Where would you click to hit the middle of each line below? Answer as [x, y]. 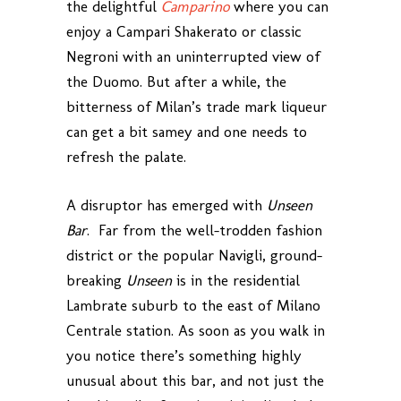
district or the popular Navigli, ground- [194, 256]
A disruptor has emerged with [166, 205]
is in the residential [238, 281]
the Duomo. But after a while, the [176, 82]
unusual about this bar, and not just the [195, 381]
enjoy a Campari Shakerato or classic [184, 32]
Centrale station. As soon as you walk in [196, 331]
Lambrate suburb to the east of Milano [193, 306]
